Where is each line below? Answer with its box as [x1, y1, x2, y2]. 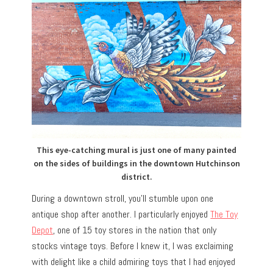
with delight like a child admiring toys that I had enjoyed [32, 255, 236, 269]
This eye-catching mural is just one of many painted [37, 144, 236, 156]
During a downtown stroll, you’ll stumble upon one [32, 192, 214, 205]
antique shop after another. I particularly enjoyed [32, 208, 211, 221]
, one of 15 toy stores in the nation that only [53, 224, 217, 237]
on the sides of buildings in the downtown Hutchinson [33, 158, 240, 169]
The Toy [210, 208, 238, 221]
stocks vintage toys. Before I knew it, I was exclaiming [32, 239, 234, 253]
